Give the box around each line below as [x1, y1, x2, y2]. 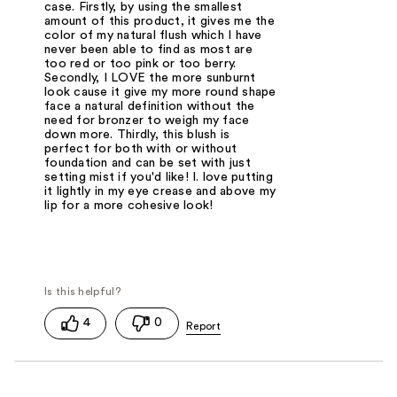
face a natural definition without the [44, 100, 255, 113]
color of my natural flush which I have [44, 29, 262, 43]
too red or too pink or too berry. [44, 58, 237, 71]
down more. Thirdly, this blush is [44, 128, 230, 142]
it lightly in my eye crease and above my [44, 185, 276, 198]
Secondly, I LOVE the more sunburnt [44, 72, 256, 85]
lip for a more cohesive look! [44, 199, 214, 213]
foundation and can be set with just [44, 157, 251, 170]
